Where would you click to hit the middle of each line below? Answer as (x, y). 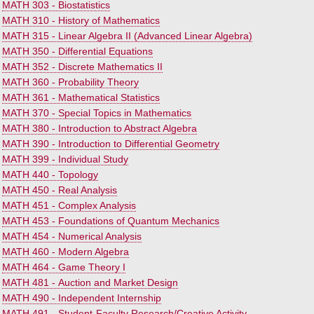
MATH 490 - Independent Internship (82, 298)
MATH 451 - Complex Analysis (69, 205)
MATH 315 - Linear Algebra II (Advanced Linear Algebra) (127, 36)
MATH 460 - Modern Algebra (66, 252)
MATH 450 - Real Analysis (60, 190)
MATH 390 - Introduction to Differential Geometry (111, 144)
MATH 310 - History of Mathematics (81, 20)
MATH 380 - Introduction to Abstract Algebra (100, 128)
